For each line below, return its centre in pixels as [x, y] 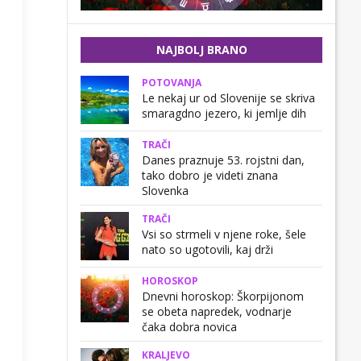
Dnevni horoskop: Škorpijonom [223, 296]
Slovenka [165, 191]
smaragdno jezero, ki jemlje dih [224, 113]
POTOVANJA [172, 83]
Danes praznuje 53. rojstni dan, [223, 160]
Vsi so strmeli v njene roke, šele [224, 234]
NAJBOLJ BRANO [201, 50]
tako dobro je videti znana [210, 175]
